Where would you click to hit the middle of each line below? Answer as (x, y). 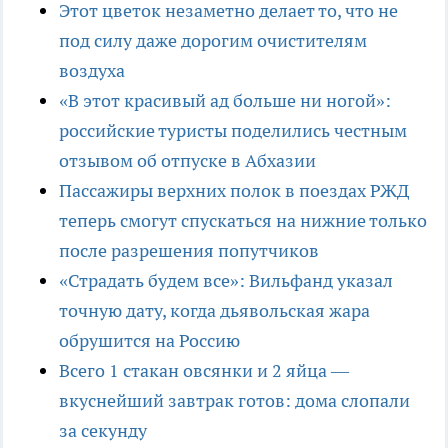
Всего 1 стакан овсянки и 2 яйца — (204, 370)
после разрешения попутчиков (189, 250)
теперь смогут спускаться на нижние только (243, 220)
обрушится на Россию (149, 340)
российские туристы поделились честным (233, 130)
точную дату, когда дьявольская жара (214, 310)
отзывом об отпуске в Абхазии (187, 160)
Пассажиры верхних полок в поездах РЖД (234, 190)
